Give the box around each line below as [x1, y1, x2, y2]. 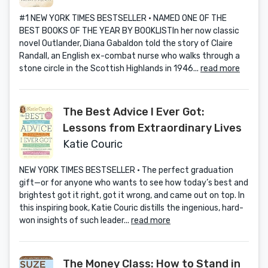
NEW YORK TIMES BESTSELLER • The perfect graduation [19, 165, 233, 175]
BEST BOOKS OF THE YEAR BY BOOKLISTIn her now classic [19, 26, 239, 36]
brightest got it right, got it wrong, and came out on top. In [19, 190, 245, 200]
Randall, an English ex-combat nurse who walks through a [19, 51, 240, 61]
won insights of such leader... [19, 215, 131, 226]
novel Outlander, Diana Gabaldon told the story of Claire [19, 38, 233, 48]
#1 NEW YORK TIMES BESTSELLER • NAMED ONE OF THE [19, 13, 227, 23]
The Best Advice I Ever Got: [63, 105, 205, 118]
